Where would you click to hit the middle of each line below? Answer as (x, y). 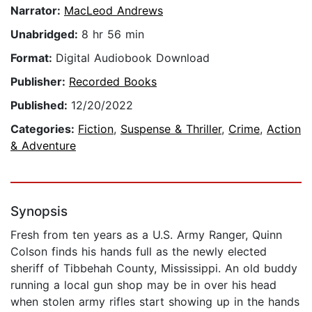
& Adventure (43, 146)
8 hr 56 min (113, 34)
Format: (33, 58)
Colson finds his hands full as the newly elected (139, 252)
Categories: (44, 129)
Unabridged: (46, 34)
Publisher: (40, 82)
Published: (41, 106)
